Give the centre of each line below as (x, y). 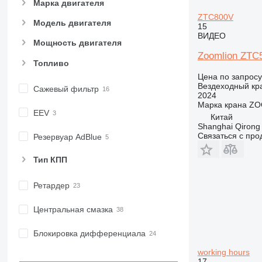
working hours (223, 252)
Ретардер (51, 186)
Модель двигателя (72, 23)
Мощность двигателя (77, 43)
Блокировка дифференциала (89, 234)
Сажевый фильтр (66, 89)
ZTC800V (215, 17)
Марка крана (222, 105)
